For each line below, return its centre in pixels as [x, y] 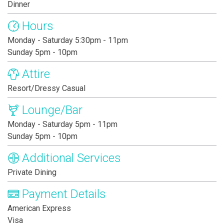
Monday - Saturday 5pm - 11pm [62, 124]
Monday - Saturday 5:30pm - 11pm [68, 40]
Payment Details [64, 194]
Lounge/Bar [52, 110]
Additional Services [71, 158]
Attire [36, 74]
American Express [39, 208]
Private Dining [32, 172]
